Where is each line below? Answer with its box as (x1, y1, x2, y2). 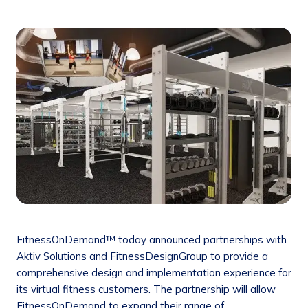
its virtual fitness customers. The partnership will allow (16, 283, 276, 296)
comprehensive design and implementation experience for (16, 266, 291, 280)
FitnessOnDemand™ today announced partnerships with (16, 233, 287, 247)
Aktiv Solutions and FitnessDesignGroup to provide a (16, 250, 268, 263)
